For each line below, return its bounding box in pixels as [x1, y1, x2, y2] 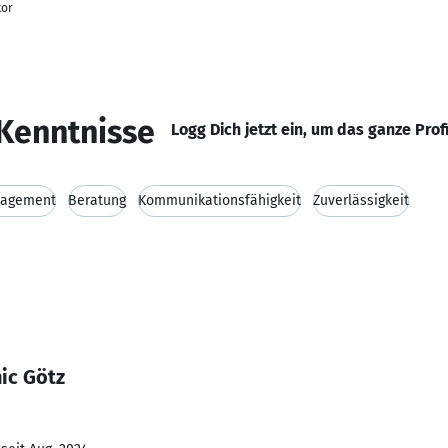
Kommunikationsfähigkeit [138, 192, 301, 209]
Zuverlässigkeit [313, 192, 409, 209]
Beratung [68, 192, 126, 209]
